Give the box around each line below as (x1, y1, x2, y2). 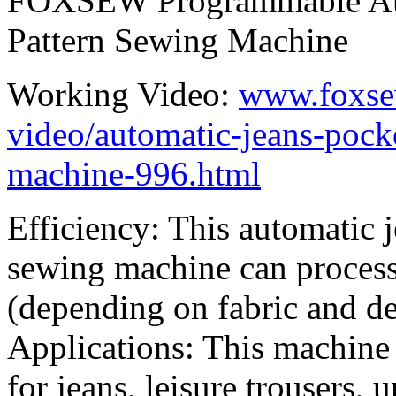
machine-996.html (7, 155, 261, 194)
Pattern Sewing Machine (7, 21, 348, 60)
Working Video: (7, 75, 239, 114)
